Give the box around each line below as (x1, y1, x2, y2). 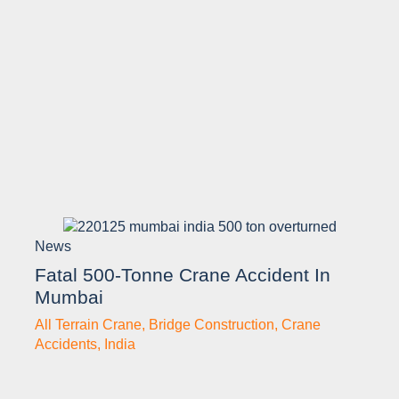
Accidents (35, 336, 97, 352)
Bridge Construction (149, 316, 274, 332)
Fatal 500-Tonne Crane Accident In (35, 264, 330, 285)
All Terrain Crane (35, 316, 142, 332)
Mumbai (35, 286, 103, 307)
